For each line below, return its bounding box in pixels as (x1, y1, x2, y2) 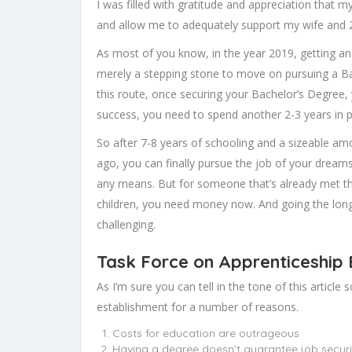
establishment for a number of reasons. (97, 299, 299, 314)
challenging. (97, 216, 156, 232)
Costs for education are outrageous (112, 325, 299, 340)
